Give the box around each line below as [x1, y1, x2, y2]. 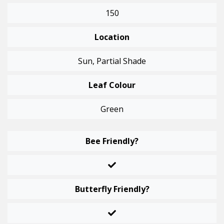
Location [94, 31, 129, 43]
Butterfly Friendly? [74, 183, 149, 195]
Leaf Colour [88, 79, 135, 91]
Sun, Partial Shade [78, 55, 146, 67]
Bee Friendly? [85, 135, 138, 147]
